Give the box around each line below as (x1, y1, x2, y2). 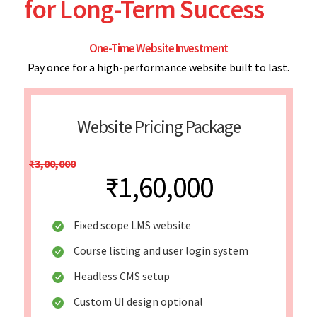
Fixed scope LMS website (74, 217, 191, 232)
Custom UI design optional (74, 294, 203, 309)
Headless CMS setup (74, 268, 170, 283)
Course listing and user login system (74, 243, 248, 258)
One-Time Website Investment (89, 40, 228, 56)
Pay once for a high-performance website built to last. (28, 59, 289, 74)
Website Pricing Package (76, 115, 241, 138)
